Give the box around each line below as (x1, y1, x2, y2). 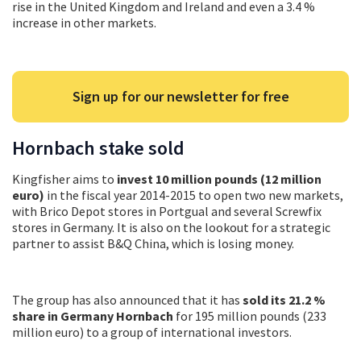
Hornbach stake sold (12, 135, 185, 160)
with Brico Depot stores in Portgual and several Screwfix (12, 202, 322, 219)
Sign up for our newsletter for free (72, 86, 289, 106)
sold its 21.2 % (243, 291, 326, 308)
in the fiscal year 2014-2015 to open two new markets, (47, 186, 343, 203)
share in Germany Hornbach (12, 307, 176, 324)
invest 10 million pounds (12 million (117, 170, 322, 187)
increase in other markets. (12, 14, 156, 31)
